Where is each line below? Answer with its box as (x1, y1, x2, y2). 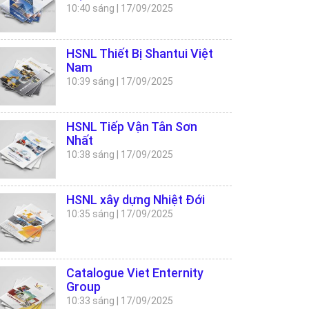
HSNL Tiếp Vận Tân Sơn (66, 119, 197, 134)
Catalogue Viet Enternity (66, 266, 203, 280)
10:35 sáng (66, 208, 114, 219)
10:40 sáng (66, 3, 114, 14)
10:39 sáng (66, 76, 114, 87)
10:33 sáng (66, 295, 114, 306)
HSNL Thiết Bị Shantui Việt (66, 46, 213, 61)
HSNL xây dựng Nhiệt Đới (66, 192, 205, 207)
